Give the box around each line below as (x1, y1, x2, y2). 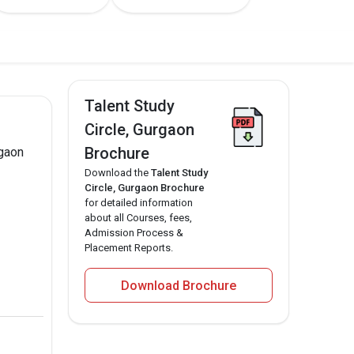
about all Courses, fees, (85, 212, 192, 224)
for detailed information (85, 197, 193, 209)
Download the (85, 167, 151, 179)
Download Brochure (121, 278, 236, 294)
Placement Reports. (85, 242, 173, 254)
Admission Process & (85, 227, 183, 239)
